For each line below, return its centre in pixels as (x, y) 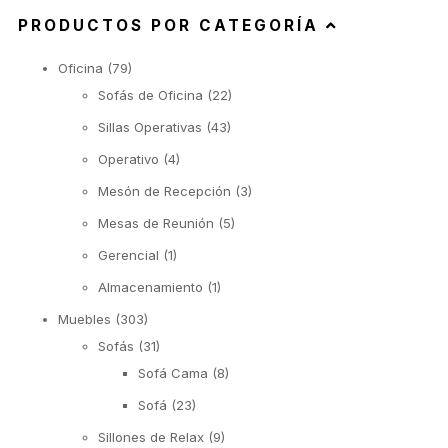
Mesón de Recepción (164, 191)
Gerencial (128, 255)
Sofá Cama (173, 373)
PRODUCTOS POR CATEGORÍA (172, 26)
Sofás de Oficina (150, 95)
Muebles (84, 319)
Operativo (128, 159)
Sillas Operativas (150, 127)
